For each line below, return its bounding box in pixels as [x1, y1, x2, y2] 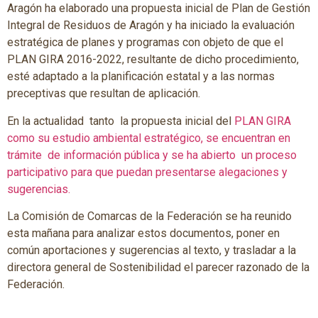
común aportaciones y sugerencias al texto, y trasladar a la [7, 243, 296, 258]
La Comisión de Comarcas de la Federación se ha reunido [7, 209, 292, 224]
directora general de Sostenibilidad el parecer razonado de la [7, 261, 309, 275]
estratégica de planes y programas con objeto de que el [7, 35, 283, 50]
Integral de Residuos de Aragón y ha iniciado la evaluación [7, 18, 295, 33]
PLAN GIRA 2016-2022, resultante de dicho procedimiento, [7, 53, 299, 67]
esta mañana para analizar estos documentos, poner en [7, 226, 280, 241]
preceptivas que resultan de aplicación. [7, 87, 200, 101]
